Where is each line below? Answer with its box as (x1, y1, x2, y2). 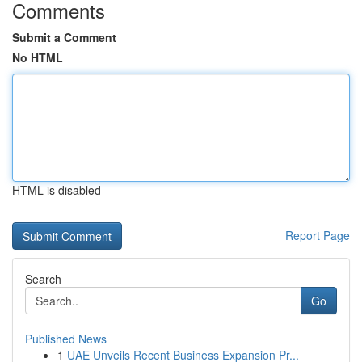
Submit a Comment (12, 29, 116, 45)
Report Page (285, 227, 350, 243)
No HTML (12, 49, 63, 65)
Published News (25, 330, 107, 347)
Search (25, 271, 61, 287)
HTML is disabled (12, 182, 101, 198)
